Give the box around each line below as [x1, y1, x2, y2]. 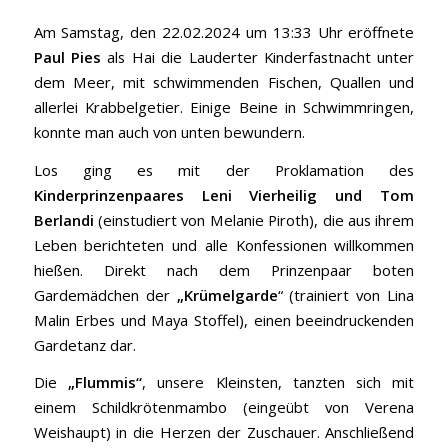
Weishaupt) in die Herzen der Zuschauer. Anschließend [33, 422, 415, 443]
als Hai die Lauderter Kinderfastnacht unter [101, 46, 415, 67]
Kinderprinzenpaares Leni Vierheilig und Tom [33, 184, 415, 205]
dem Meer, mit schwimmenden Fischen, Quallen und [33, 71, 415, 92]
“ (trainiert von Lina [277, 284, 415, 305]
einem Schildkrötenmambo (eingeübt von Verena [33, 397, 415, 418]
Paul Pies [33, 46, 101, 67]
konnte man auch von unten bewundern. [33, 121, 305, 142]
